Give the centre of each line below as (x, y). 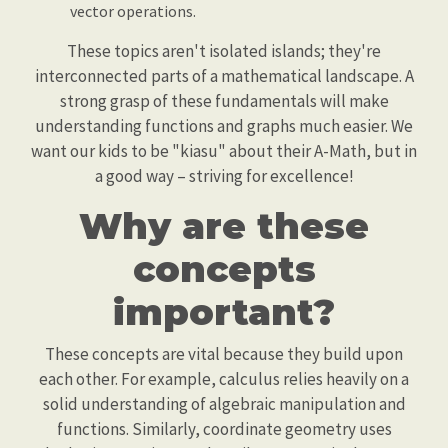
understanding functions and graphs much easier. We (224, 126)
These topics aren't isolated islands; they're (224, 51)
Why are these (224, 226)
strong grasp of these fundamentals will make (224, 101)
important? (224, 312)
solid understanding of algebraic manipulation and (224, 404)
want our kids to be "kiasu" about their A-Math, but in (224, 151)
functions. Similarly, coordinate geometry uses (224, 429)
